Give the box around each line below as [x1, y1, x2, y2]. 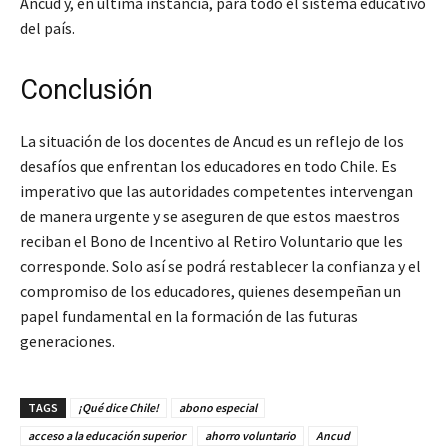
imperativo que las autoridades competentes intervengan [20, 181, 413, 202]
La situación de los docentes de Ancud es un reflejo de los [20, 131, 404, 152]
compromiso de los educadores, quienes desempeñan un [20, 281, 401, 302]
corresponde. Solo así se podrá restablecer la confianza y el [20, 256, 421, 277]
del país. [20, 18, 75, 39]
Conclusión [20, 74, 153, 107]
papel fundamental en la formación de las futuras [20, 306, 358, 327]
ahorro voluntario [205, 428, 296, 444]
